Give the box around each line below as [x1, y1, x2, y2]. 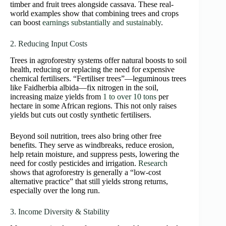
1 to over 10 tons [103, 92, 156, 101]
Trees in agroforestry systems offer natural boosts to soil [10, 55, 187, 65]
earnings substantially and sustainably [42, 18, 161, 27]
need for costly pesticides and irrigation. [10, 158, 138, 167]
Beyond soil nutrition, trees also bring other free [10, 131, 161, 140]
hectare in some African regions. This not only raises [10, 101, 177, 110]
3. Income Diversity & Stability [10, 207, 109, 216]
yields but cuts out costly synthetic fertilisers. [10, 110, 151, 119]
